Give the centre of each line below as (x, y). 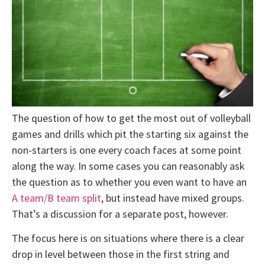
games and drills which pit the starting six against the (130, 134)
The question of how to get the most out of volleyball (131, 118)
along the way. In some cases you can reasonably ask (128, 166)
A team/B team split (56, 198)
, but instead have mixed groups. (173, 198)
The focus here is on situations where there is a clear (128, 238)
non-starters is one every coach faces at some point (127, 150)
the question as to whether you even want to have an (129, 182)
